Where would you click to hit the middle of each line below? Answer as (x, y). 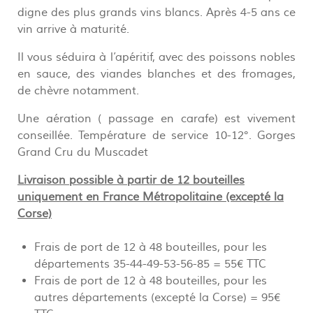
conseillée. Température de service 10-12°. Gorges (156, 135)
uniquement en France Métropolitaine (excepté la (151, 197)
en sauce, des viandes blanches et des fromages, (156, 74)
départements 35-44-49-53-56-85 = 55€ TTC (150, 264)
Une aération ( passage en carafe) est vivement (156, 118)
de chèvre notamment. (78, 90)
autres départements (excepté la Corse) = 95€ (157, 297)
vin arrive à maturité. (73, 29)
